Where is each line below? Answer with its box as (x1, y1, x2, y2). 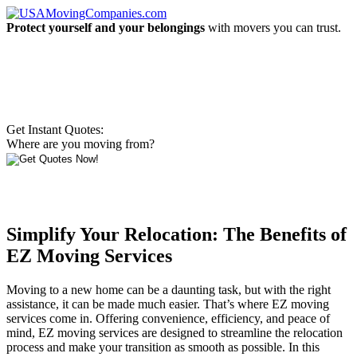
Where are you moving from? (6, 137, 155, 151)
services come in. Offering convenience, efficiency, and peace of (6, 311, 330, 325)
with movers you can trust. (205, 21, 341, 34)
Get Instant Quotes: (6, 123, 104, 136)
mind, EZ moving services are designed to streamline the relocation (6, 325, 343, 339)
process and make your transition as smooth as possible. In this (6, 339, 320, 354)
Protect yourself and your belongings (6, 21, 205, 34)
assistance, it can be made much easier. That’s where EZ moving (6, 296, 329, 311)
